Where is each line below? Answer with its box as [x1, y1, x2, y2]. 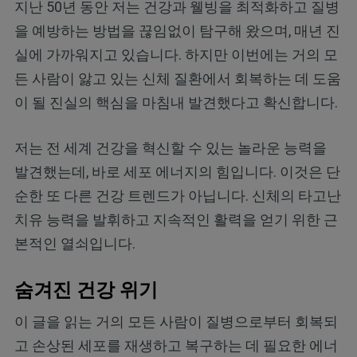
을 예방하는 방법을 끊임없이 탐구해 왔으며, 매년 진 [14, 22, 340, 40]
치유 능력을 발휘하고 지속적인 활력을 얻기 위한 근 [14, 211, 338, 229]
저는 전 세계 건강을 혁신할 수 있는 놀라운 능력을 [14, 139, 327, 157]
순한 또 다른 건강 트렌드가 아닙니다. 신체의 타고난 [14, 187, 341, 205]
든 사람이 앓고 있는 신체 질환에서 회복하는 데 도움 [14, 70, 341, 88]
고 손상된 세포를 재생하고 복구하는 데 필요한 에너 [14, 337, 338, 355]
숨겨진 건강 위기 [14, 279, 158, 302]
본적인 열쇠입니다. [14, 235, 135, 253]
